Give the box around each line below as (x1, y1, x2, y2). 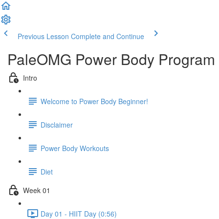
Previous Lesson (18, 31, 69, 41)
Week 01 (23, 185, 50, 195)
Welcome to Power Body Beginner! (41, 96, 148, 106)
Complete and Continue (71, 31, 144, 41)
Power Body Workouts (41, 143, 109, 153)
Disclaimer (41, 119, 73, 130)
